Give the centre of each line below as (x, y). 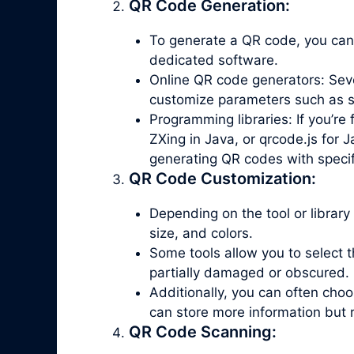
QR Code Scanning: (203, 332)
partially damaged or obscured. (249, 273)
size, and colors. (201, 233)
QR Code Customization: (222, 179)
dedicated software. (213, 60)
